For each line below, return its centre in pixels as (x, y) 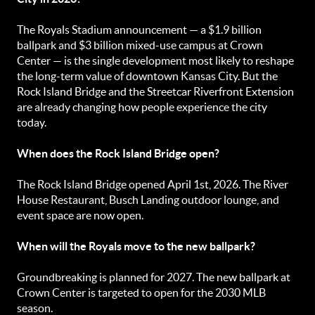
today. (32, 122)
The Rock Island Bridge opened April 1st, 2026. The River (153, 184)
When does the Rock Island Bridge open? (118, 153)
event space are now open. (80, 215)
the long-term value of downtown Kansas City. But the (147, 76)
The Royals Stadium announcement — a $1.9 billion (139, 30)
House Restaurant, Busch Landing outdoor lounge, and (148, 200)
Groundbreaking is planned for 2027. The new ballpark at (154, 277)
